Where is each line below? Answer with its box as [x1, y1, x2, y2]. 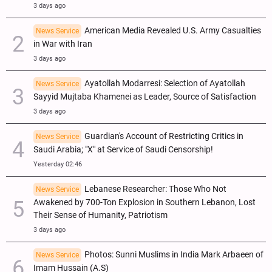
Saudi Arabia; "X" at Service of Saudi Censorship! [33, 144, 213, 155]
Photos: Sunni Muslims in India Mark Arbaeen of [84, 250, 263, 260]
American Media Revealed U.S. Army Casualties [84, 25, 261, 36]
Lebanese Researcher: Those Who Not [84, 184, 226, 195]
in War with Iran [33, 39, 92, 50]
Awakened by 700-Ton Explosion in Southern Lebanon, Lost [33, 197, 256, 208]
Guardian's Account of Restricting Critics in [84, 131, 243, 142]
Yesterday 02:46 [33, 160, 82, 169]
